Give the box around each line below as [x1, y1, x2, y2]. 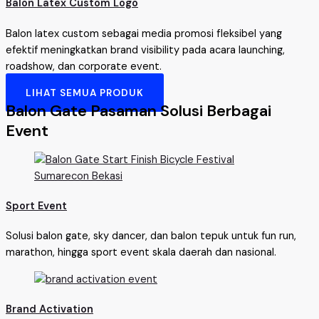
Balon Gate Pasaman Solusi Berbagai [6, 100, 271, 122]
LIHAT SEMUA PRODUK [26, 86, 144, 100]
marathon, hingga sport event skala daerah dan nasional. [6, 246, 276, 260]
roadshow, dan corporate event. [6, 59, 162, 73]
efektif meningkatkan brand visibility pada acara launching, [6, 43, 285, 57]
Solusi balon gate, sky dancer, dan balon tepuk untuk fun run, [6, 229, 296, 244]
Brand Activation [6, 303, 93, 317]
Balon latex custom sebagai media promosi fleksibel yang [6, 26, 282, 41]
